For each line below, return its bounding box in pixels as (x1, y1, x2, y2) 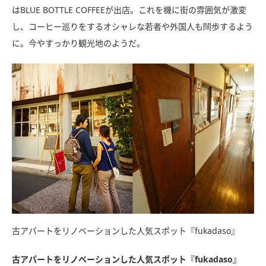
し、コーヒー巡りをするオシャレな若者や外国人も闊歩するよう (12, 21, 253, 33)
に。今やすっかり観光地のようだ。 (12, 37, 145, 49)
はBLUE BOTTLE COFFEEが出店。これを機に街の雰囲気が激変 (12, 4, 246, 16)
